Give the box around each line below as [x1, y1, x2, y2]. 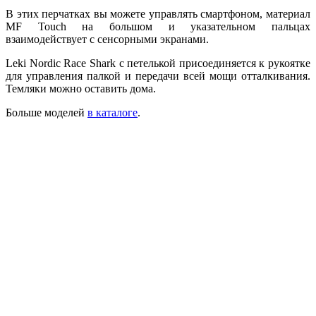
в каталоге [87, 106, 138, 119]
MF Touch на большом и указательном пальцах [6, 20, 310, 32]
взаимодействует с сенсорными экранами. [6, 32, 209, 45]
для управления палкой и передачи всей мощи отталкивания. [6, 69, 310, 82]
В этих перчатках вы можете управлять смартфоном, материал [6, 7, 310, 20]
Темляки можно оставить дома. [6, 82, 156, 95]
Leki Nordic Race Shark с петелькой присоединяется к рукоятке [6, 56, 310, 69]
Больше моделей [6, 106, 87, 119]
